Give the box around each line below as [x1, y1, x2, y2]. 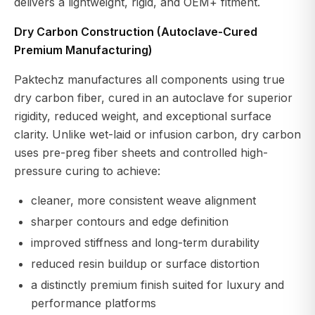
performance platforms [31, 296, 156, 311]
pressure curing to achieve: [14, 164, 160, 179]
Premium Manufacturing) [14, 43, 153, 58]
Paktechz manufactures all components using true [14, 72, 285, 87]
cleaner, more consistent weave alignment [31, 193, 256, 208]
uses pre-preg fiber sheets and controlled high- [14, 146, 268, 160]
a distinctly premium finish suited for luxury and [31, 278, 284, 292]
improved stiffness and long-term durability [31, 236, 259, 250]
